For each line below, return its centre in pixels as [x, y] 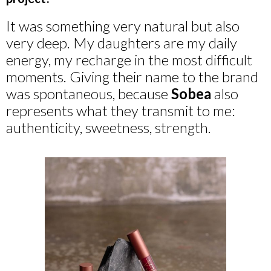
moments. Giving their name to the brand [132, 77]
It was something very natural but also [123, 26]
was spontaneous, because [89, 94]
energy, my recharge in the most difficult [129, 60]
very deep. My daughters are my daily [122, 43]
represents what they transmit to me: [121, 111]
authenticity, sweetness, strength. [109, 128]
